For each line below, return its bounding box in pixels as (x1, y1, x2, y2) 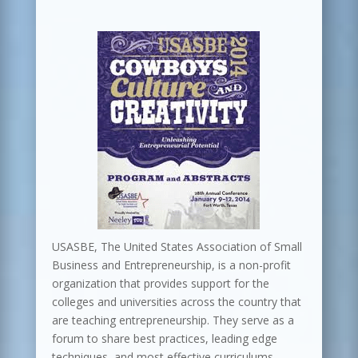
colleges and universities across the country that (51, 294, 301, 309)
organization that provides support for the (51, 276, 269, 291)
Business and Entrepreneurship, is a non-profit (51, 257, 291, 272)
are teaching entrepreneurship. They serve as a (51, 312, 294, 328)
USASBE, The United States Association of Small (51, 239, 302, 254)
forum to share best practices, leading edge (51, 331, 277, 346)
